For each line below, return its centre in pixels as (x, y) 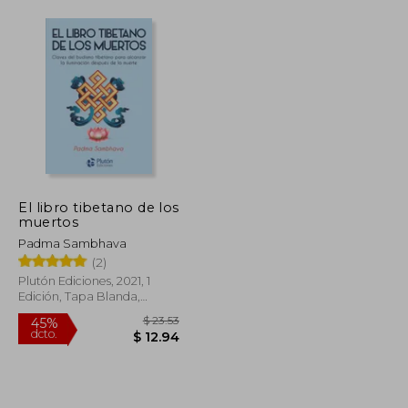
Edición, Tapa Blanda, (80, 296)
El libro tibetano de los (99, 207)
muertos (49, 222)
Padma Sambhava (73, 243)
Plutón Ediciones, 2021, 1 (85, 280)
